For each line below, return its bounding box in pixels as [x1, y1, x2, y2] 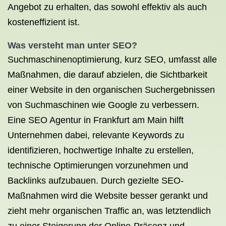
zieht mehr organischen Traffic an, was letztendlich [8, 206, 211, 216]
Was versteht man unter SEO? [8, 40, 137, 50]
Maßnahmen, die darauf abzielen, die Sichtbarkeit [8, 70, 207, 80]
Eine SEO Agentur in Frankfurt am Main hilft [8, 115, 184, 125]
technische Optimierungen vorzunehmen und [8, 160, 188, 171]
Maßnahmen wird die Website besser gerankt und [8, 191, 208, 201]
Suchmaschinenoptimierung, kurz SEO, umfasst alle [8, 54, 217, 65]
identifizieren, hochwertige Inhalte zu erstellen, [8, 145, 194, 155]
